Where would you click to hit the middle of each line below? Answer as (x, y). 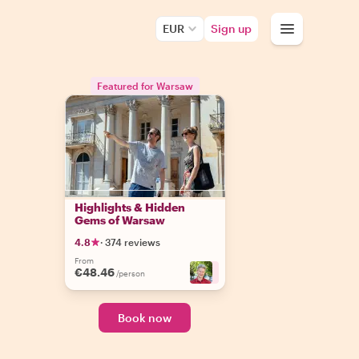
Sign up (231, 28)
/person (130, 273)
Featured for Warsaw (145, 86)
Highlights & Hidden (129, 207)
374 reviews (132, 242)
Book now (145, 318)
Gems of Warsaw (119, 220)
